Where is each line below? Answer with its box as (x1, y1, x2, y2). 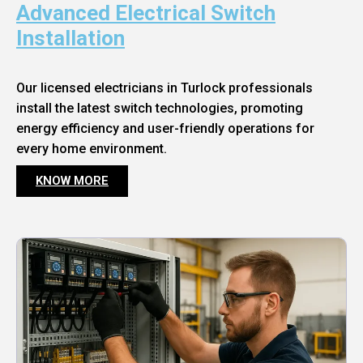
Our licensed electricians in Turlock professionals (16, 80, 313, 96)
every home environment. (16, 141, 167, 157)
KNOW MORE (36, 173, 109, 189)
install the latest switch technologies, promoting (16, 100, 303, 117)
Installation (16, 26, 125, 51)
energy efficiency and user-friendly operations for (16, 121, 314, 137)
